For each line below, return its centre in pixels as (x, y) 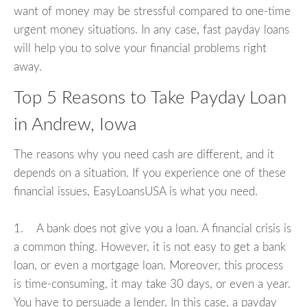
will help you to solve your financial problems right (140, 48)
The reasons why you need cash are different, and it (144, 155)
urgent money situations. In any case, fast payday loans (151, 29)
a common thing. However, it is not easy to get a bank (150, 247)
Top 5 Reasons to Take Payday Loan (150, 98)
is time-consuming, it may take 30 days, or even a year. (152, 284)
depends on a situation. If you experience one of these (150, 173)
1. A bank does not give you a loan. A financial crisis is (152, 229)
